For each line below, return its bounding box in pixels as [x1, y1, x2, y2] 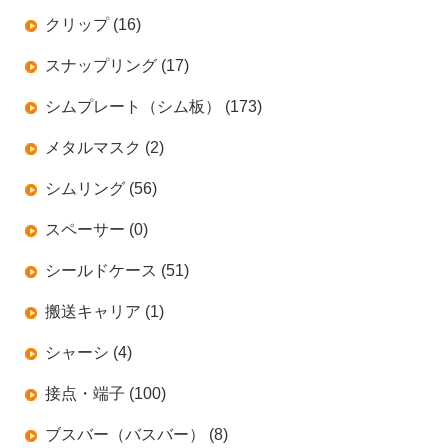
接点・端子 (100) [44, 384, 166, 402]
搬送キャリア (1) [44, 302, 164, 320]
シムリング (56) [44, 179, 157, 197]
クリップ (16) [44, 15, 141, 33]
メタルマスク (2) [44, 138, 164, 156]
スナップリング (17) [44, 56, 189, 74]
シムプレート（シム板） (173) [44, 97, 262, 115]
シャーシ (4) [44, 343, 132, 361]
